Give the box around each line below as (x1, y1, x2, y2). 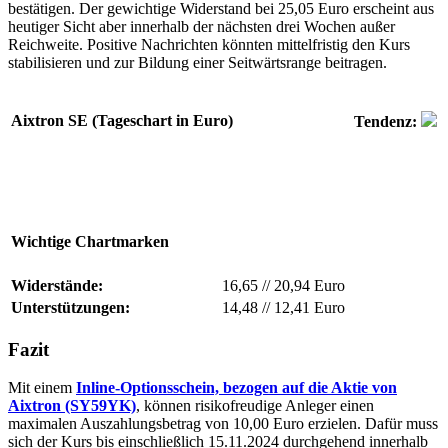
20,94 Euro (270, 276, 345, 294)
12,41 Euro (270, 298, 345, 316)
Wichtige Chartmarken (11, 233, 169, 251)
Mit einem (8, 379, 76, 397)
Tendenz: (354, 112, 421, 130)
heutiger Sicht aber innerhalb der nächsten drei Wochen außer (8, 17, 395, 35)
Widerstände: (11, 276, 103, 294)
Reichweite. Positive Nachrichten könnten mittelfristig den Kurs (8, 35, 410, 53)
